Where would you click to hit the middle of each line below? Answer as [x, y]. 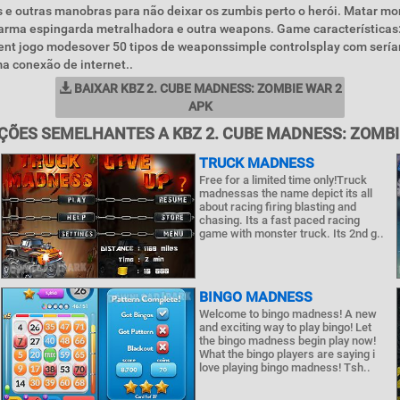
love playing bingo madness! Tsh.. [284, 367]
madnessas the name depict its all [285, 193]
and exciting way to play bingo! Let [285, 327]
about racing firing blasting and [277, 207]
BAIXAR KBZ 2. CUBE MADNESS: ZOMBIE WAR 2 [206, 88]
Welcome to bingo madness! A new [287, 314]
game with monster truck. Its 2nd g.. [291, 233]
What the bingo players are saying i [287, 354]
